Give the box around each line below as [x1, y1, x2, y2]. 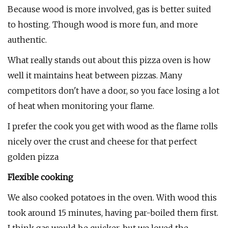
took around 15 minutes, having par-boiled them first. [8, 208, 218, 218]
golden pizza [8, 152, 59, 162]
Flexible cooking [8, 172, 73, 182]
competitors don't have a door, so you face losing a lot [8, 85, 219, 96]
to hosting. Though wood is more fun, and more [8, 19, 198, 30]
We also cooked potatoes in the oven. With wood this [8, 192, 217, 203]
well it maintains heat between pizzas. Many [8, 70, 182, 80]
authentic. [8, 35, 47, 45]
